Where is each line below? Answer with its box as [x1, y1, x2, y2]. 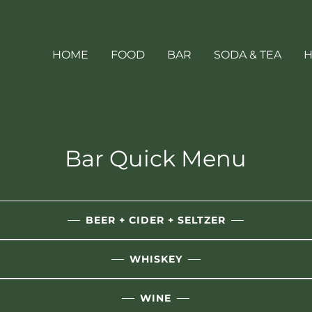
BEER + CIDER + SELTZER [86, 214, 226, 226]
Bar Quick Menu [65, 145, 247, 172]
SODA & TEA [214, 47, 281, 61]
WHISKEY [129, 253, 182, 265]
